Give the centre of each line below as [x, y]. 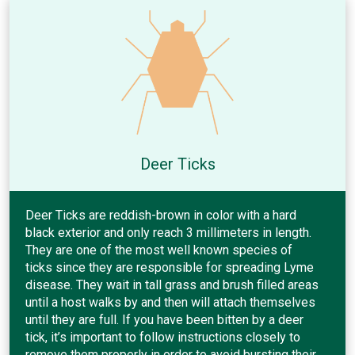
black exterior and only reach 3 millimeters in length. [168, 232]
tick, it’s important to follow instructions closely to [163, 337]
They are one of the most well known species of [159, 250]
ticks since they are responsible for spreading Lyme [170, 267]
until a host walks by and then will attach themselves [170, 302]
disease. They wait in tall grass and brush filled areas [172, 284]
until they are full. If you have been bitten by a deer [164, 319]
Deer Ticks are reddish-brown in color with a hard [161, 215]
